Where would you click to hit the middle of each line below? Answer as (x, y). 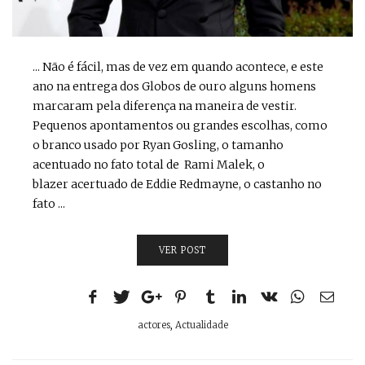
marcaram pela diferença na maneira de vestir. (165, 106)
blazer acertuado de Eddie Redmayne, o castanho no (177, 184)
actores (154, 325)
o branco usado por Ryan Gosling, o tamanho (158, 145)
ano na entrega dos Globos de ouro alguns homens (174, 86)
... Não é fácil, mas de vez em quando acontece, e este (178, 66)
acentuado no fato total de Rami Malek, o (149, 164)
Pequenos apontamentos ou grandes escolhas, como (180, 125)
